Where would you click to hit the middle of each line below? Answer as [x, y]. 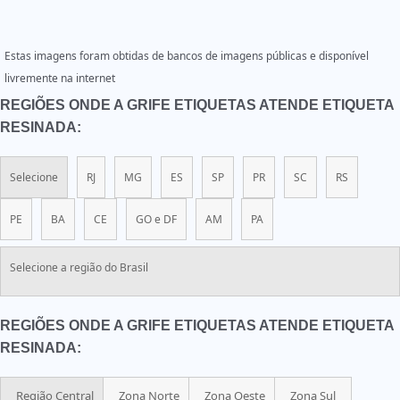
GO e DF [156, 219]
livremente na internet [60, 78]
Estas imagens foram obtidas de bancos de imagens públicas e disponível [187, 56]
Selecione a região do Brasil [79, 267]
